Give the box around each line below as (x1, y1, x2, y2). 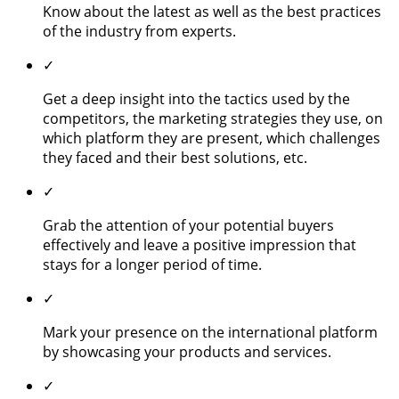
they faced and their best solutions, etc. (43, 147, 314, 167)
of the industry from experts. (43, 20, 236, 41)
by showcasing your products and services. (43, 341, 331, 362)
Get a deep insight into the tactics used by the (43, 88, 350, 109)
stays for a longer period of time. (43, 254, 265, 274)
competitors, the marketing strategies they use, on (43, 108, 383, 128)
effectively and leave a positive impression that (43, 234, 356, 255)
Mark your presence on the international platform (43, 322, 378, 342)
